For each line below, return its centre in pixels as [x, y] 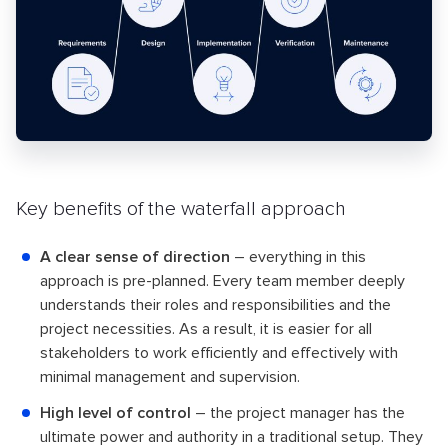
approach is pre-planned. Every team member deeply [222, 280]
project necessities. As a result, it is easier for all [206, 328]
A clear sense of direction [135, 256]
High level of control [115, 412]
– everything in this [298, 256]
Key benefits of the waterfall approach [181, 208]
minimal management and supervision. [170, 376]
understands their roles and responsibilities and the [215, 304]
